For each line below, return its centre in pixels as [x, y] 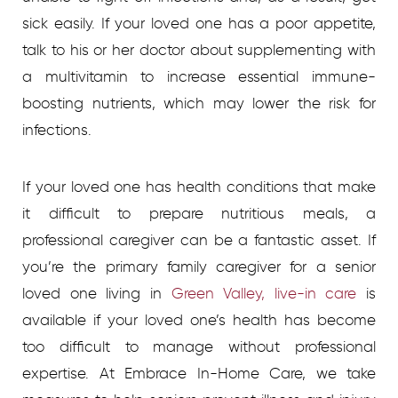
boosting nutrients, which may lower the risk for [199, 103]
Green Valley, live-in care [264, 294]
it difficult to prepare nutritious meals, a [199, 214]
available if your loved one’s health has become [199, 320]
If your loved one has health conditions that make [199, 187]
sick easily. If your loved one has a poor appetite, [199, 24]
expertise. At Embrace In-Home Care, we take [199, 374]
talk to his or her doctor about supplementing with [199, 50]
